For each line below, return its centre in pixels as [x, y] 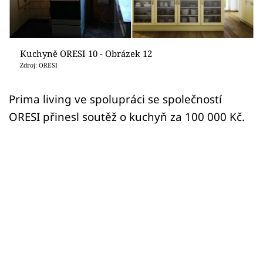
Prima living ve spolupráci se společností [115, 99]
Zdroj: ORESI [38, 65]
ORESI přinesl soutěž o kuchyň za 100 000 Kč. [127, 116]
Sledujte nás [34, 81]
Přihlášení [56, 38]
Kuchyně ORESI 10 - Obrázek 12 [86, 53]
